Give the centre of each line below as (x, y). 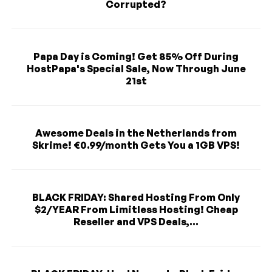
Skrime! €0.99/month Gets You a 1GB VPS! (136, 145)
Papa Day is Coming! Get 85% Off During (136, 57)
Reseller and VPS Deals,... (136, 222)
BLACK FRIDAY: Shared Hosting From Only (136, 198)
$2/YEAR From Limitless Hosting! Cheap (136, 210)
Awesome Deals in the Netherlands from (136, 133)
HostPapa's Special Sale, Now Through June (136, 69)
